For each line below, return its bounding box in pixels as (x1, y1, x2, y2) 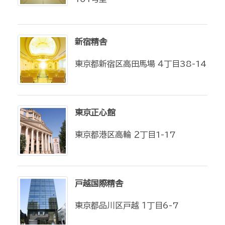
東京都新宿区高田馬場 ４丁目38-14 (75, 60, 206, 68)
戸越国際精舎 (75, 179, 123, 187)
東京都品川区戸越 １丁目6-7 (75, 201, 179, 209)
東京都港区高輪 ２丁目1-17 (75, 131, 176, 139)
